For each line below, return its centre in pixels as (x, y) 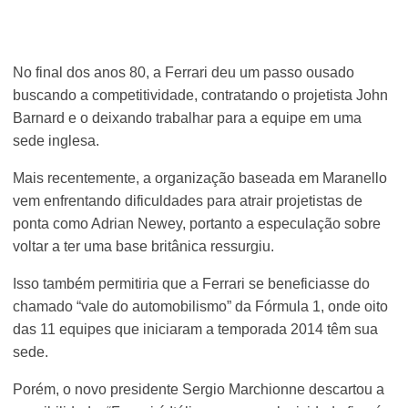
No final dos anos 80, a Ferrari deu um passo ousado (184, 73)
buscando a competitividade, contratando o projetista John (201, 96)
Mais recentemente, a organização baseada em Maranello (200, 178)
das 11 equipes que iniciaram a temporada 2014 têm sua (196, 330)
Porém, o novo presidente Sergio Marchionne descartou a (199, 390)
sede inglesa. (56, 141)
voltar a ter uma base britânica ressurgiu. (144, 247)
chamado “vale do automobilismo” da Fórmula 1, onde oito (201, 307)
